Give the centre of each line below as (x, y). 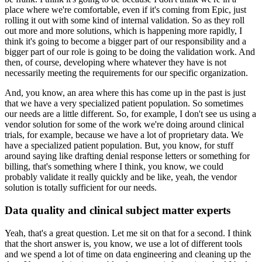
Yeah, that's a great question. (57, 233)
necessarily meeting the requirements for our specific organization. (126, 73)
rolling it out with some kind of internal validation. (97, 20)
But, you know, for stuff (189, 146)
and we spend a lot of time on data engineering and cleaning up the (128, 254)
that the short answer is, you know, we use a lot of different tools (123, 243)
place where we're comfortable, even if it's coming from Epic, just (125, 10)
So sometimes (218, 104)
